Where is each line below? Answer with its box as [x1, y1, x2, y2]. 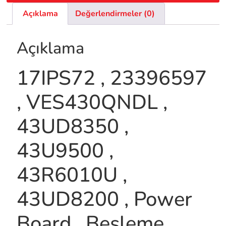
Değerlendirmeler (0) [75, 8, 155, 20]
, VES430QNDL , [17, 88, 168, 116]
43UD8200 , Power [17, 185, 193, 213]
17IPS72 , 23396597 [17, 64, 207, 92]
